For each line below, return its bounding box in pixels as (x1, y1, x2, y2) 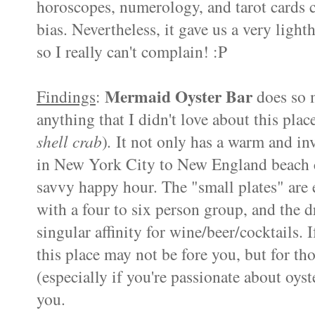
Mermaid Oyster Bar (105, 84, 257, 109)
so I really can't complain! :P (37, 40, 227, 63)
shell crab (37, 130, 102, 153)
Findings (37, 85, 96, 108)
